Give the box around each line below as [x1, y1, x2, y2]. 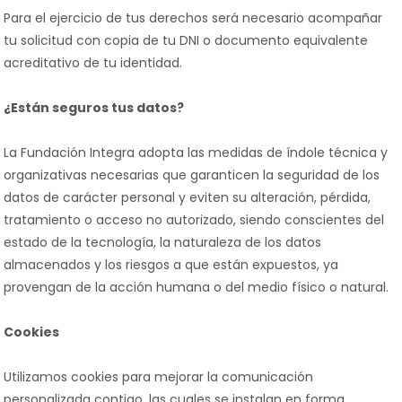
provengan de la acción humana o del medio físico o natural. [4, 278, 389, 296]
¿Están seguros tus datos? [4, 99, 184, 117]
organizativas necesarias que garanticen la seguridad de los [4, 166, 380, 184]
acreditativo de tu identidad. [4, 54, 182, 72]
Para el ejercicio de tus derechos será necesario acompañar [4, 9, 382, 27]
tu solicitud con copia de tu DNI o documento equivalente [4, 31, 368, 49]
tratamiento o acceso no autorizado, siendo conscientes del [4, 211, 384, 229]
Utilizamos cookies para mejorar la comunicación [4, 368, 313, 386]
